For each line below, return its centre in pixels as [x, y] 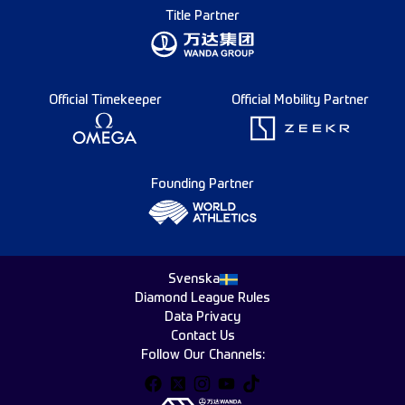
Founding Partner [202, 184]
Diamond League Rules [202, 298]
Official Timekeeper [105, 100]
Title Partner [202, 16]
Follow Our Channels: [202, 355]
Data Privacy [202, 317]
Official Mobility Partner [300, 100]
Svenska [193, 279]
